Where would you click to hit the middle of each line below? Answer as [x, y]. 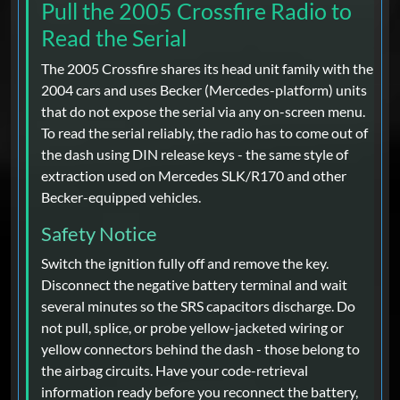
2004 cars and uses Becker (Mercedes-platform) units [204, 90]
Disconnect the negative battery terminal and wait [194, 285]
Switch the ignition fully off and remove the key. [185, 263]
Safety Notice [99, 234]
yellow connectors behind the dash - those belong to [200, 349]
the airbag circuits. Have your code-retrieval [175, 371]
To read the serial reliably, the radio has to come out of [204, 133]
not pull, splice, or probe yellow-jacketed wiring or [192, 328]
